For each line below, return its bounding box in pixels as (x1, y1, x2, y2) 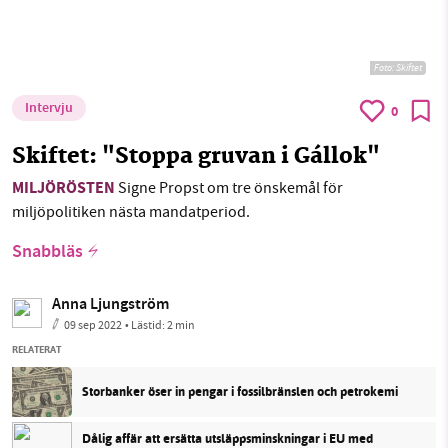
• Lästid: (125, 316, 167, 333)
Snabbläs (12, 238, 83, 267)
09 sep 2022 (64, 316, 122, 333)
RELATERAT (12, 341, 61, 357)
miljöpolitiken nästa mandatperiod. (12, 201, 250, 222)
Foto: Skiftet (374, 60, 422, 74)
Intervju (25, 97, 73, 120)
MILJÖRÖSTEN (12, 176, 115, 202)
